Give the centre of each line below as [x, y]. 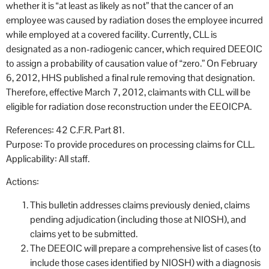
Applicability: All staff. [48, 159]
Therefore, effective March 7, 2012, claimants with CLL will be [128, 92]
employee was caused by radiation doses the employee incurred [134, 20]
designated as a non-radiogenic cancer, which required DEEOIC [134, 49]
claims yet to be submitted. [84, 234]
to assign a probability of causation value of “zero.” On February [132, 64]
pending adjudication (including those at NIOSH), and [138, 219]
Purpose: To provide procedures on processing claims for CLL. [130, 144]
